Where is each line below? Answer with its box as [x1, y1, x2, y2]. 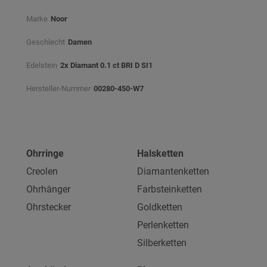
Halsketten [137, 148, 184, 159]
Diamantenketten [137, 166, 209, 177]
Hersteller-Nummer [26, 84, 91, 93]
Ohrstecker [26, 201, 71, 213]
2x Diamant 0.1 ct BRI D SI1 [60, 61, 153, 70]
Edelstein [26, 61, 57, 70]
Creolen [26, 166, 58, 177]
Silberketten [137, 237, 187, 249]
